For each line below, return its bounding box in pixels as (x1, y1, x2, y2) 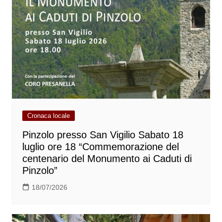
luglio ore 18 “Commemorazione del (22, 141, 179, 152)
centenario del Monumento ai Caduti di (22, 153, 192, 164)
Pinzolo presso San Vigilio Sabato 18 (22, 129, 183, 140)
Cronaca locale (27, 111, 70, 119)
